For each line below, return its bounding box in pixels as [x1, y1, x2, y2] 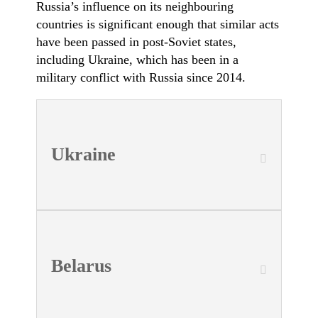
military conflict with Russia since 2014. [36, 70, 246, 84]
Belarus [51, 255, 112, 276]
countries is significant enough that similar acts [36, 16, 280, 31]
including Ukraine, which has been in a [36, 52, 239, 67]
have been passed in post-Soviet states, [36, 34, 237, 49]
